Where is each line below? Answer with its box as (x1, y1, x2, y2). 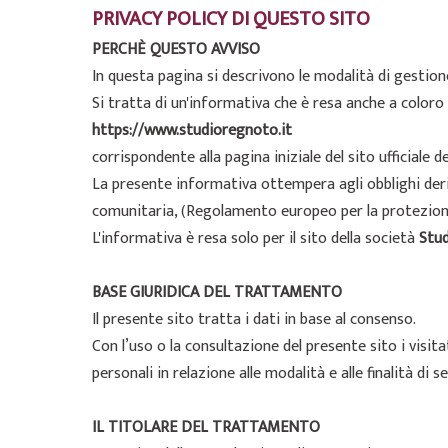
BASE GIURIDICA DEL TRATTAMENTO (92, 279, 342, 306)
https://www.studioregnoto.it (92, 117, 292, 144)
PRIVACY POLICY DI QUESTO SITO (92, 2, 370, 36)
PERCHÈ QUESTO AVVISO (92, 36, 260, 63)
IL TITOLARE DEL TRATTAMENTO (92, 414, 320, 441)
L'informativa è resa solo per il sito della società (92, 225, 419, 252)
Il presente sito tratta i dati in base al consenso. (92, 306, 416, 333)
